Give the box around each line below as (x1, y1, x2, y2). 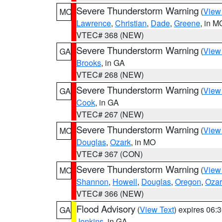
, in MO (131, 136, 156, 148)
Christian (115, 17, 147, 29)
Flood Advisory (76, 202, 135, 215)
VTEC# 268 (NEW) (76, 69, 144, 80)
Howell (112, 176, 137, 187)
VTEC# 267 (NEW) (76, 109, 144, 120)
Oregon (175, 176, 201, 187)
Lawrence (76, 17, 111, 29)
